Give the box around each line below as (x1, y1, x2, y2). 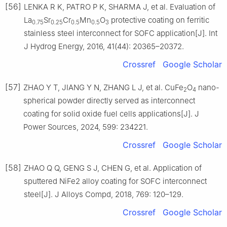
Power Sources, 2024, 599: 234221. (23, 122, 148, 132)
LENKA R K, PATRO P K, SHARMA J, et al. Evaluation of (24, 2, 215, 12)
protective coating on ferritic (109, 15, 209, 25)
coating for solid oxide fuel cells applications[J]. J (23, 109, 199, 119)
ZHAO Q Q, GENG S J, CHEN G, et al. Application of (24, 163, 202, 173)
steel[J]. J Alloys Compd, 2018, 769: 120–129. (24, 190, 183, 200)
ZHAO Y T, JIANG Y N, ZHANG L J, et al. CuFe (23, 83, 183, 93)
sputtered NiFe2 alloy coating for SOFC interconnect (24, 176, 207, 186)
